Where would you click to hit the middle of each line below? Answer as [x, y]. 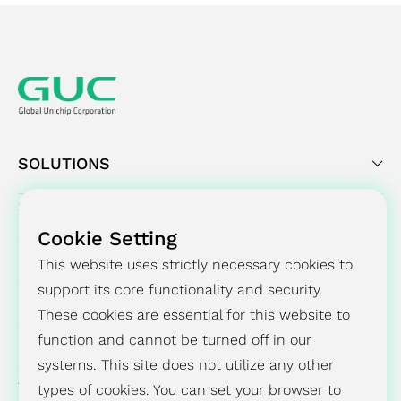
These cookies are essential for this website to [194, 315]
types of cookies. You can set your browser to [190, 390]
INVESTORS [63, 293]
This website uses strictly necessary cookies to [196, 265]
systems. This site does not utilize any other [186, 365]
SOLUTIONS [64, 164]
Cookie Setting [108, 239]
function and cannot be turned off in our [175, 340]
